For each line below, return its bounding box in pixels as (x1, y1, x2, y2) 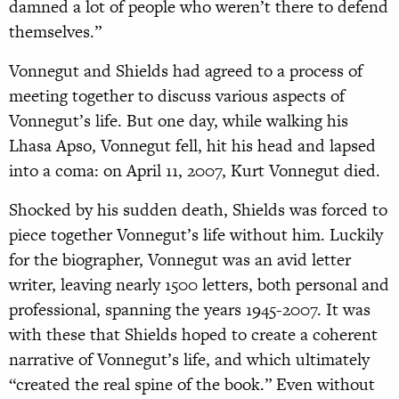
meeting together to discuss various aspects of (9, 84, 345, 109)
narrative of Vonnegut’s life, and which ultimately (9, 347, 370, 372)
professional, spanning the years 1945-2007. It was (9, 297, 370, 322)
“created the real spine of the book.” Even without (9, 372, 375, 397)
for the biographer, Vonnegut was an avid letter (9, 248, 351, 273)
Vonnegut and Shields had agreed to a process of (9, 59, 362, 84)
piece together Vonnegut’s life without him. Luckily (9, 223, 383, 248)
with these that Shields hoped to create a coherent (9, 322, 378, 347)
